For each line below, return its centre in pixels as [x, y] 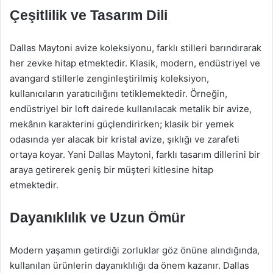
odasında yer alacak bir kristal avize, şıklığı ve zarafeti [125, 139]
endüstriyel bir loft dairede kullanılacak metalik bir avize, [131, 109]
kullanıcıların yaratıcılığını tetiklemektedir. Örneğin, [119, 94]
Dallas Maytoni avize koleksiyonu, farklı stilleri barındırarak [136, 48]
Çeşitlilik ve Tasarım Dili [89, 15]
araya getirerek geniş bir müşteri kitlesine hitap [112, 170]
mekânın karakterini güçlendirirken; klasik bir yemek [122, 124]
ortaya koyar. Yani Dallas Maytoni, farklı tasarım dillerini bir [135, 154]
